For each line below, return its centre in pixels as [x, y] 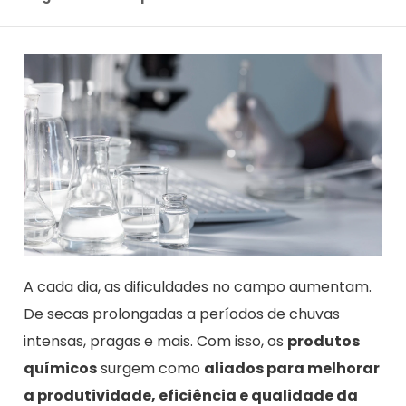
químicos [60, 369]
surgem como [150, 369]
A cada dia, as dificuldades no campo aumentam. [198, 287]
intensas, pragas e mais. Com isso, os [155, 342]
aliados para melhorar [292, 369]
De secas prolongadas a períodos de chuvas [182, 314]
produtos [324, 342]
